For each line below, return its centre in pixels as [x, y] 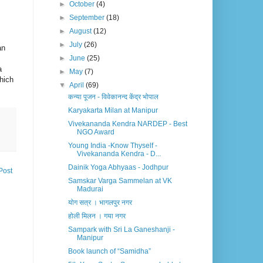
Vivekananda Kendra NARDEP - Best [127, 124]
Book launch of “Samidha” [109, 252]
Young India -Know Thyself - [112, 146]
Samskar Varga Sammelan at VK [120, 181]
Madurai [90, 189]
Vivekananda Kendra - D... [119, 154]
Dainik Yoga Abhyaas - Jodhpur [118, 168]
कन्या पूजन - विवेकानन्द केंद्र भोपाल [113, 97]
